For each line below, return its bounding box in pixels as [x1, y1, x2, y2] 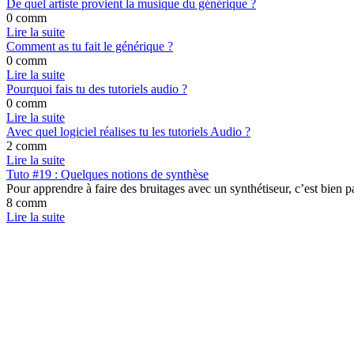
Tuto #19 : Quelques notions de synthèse [6, 168, 209, 181]
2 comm [6, 139, 47, 153]
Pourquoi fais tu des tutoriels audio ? [6, 82, 187, 96]
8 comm [6, 196, 47, 209]
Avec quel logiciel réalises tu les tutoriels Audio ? [6, 125, 250, 138]
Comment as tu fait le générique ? [6, 40, 173, 53]
